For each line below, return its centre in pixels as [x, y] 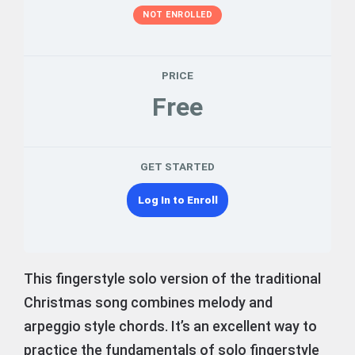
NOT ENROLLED [177, 14]
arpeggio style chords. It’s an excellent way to [170, 326]
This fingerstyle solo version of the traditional [172, 278]
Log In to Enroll [177, 200]
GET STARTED [177, 166]
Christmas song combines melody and [148, 302]
